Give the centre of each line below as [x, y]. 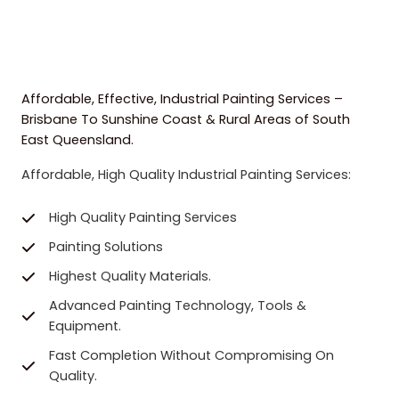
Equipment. [85, 326]
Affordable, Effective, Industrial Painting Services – [182, 99]
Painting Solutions [106, 247]
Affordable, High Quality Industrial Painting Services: [186, 175]
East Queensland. [77, 140]
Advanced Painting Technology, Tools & [178, 306]
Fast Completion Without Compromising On [191, 356]
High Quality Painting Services [143, 218]
